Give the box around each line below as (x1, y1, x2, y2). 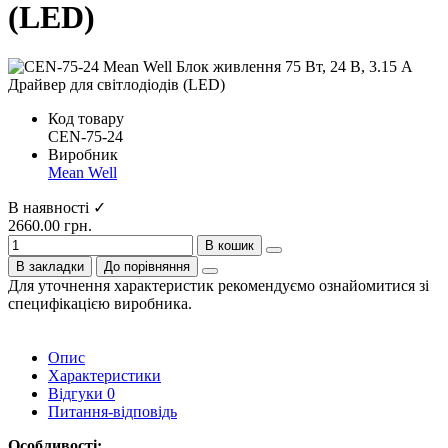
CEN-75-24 (48, 127, 123, 145)
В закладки (16, 258, 84, 274)
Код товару (48, 109, 124, 127)
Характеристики (48, 366, 161, 384)
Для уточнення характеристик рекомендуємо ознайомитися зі (8, 276, 429, 294)
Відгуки (48, 384, 107, 402)
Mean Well (48, 163, 117, 181)
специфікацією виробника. (8, 294, 192, 312)
